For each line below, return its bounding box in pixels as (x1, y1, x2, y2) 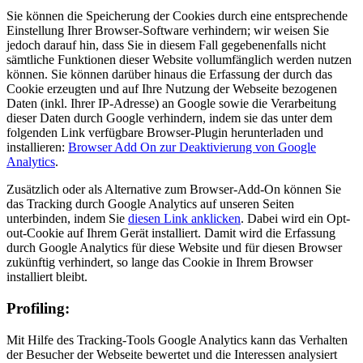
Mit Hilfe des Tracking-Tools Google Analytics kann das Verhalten (6, 332, 348, 347)
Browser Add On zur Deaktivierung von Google (68, 140, 316, 155)
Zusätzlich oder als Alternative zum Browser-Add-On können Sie (6, 182, 341, 197)
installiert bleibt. (6, 270, 88, 284)
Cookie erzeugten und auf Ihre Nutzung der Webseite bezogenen (6, 82, 337, 96)
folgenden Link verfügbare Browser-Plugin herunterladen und (6, 126, 323, 140)
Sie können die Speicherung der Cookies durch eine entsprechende (6, 9, 348, 23)
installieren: (6, 140, 68, 155)
